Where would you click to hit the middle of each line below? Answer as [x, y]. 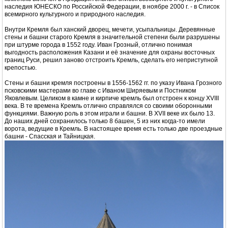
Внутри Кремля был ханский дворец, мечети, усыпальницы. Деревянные [110, 29]
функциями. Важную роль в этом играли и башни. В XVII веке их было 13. [110, 113]
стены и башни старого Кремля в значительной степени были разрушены [112, 37]
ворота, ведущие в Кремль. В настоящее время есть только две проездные [113, 129]
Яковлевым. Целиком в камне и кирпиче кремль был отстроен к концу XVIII [112, 98]
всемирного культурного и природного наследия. [75, 14]
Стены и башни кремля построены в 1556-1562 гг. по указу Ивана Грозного [113, 83]
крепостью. [21, 67]
